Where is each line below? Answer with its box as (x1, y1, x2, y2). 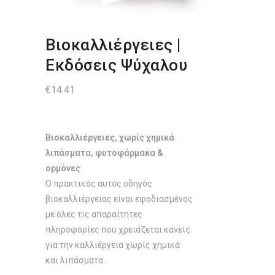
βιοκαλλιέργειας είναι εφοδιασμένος (45, 194, 193, 204)
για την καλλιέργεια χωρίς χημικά (45, 240, 180, 250)
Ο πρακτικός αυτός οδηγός (45, 179, 152, 188)
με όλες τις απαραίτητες (45, 209, 142, 219)
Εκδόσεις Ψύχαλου (45, 56, 188, 74)
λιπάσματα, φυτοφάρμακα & (45, 148, 163, 158)
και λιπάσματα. (45, 255, 105, 265)
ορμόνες (45, 163, 80, 173)
